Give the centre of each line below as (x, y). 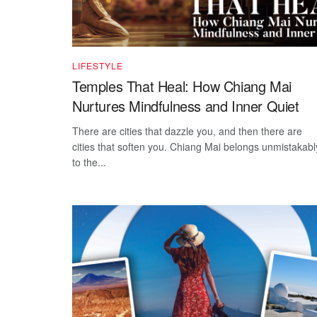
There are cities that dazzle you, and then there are (187, 131)
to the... (89, 162)
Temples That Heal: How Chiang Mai (182, 86)
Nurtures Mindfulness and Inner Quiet (186, 105)
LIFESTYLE (98, 65)
